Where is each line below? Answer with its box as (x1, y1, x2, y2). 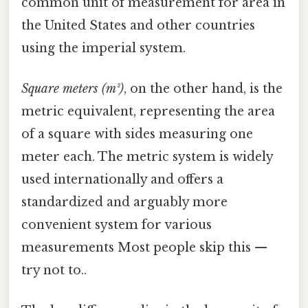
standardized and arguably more (21, 195, 228, 210)
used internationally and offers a (21, 172, 223, 188)
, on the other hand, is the (124, 81, 283, 97)
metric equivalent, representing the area (21, 104, 275, 120)
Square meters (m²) (21, 81, 124, 97)
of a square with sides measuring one (21, 126, 253, 142)
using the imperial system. (21, 40, 186, 56)
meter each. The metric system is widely (21, 149, 273, 165)
